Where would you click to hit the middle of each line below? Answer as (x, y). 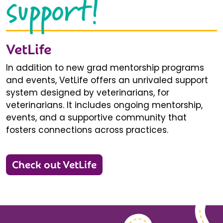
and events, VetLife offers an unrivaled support (107, 80)
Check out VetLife (54, 163)
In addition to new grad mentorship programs (105, 67)
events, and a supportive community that (96, 117)
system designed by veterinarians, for (88, 92)
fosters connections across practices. (87, 130)
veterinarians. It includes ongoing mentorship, (104, 105)
